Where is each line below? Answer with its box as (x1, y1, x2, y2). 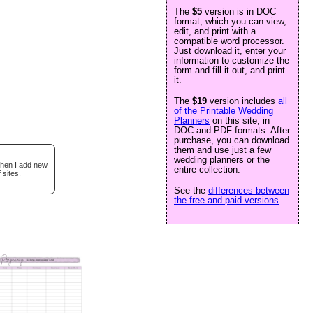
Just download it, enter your (174, 45, 286, 56)
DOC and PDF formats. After (174, 125, 290, 136)
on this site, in (210, 115, 270, 126)
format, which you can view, (174, 16, 286, 27)
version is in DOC (202, 6, 276, 17)
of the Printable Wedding (174, 105, 273, 116)
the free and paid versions (174, 195, 279, 205)
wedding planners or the (174, 154, 270, 165)
